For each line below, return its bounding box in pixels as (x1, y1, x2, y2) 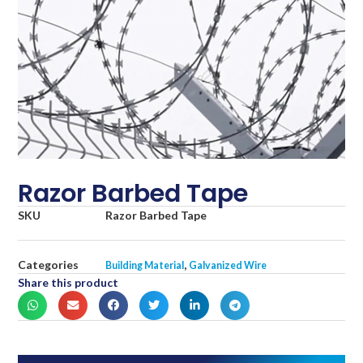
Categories (18, 258, 79, 272)
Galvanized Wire (189, 259, 267, 272)
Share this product (18, 275, 119, 290)
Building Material (105, 259, 185, 272)
